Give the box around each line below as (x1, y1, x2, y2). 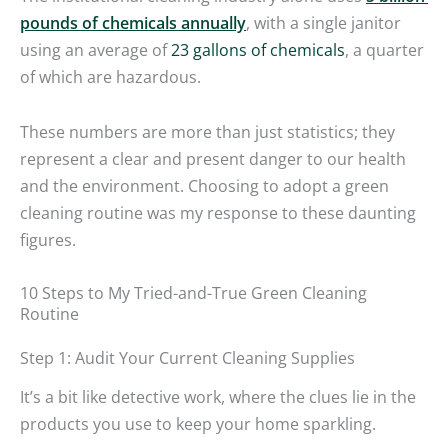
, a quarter (345, 37, 424, 61)
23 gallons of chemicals (171, 37, 345, 61)
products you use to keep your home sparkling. (20, 411, 376, 435)
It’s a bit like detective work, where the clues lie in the (20, 384, 416, 408)
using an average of (20, 37, 171, 61)
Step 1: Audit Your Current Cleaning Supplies (20, 345, 355, 369)
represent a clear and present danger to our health (20, 147, 406, 171)
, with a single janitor (246, 10, 401, 34)
